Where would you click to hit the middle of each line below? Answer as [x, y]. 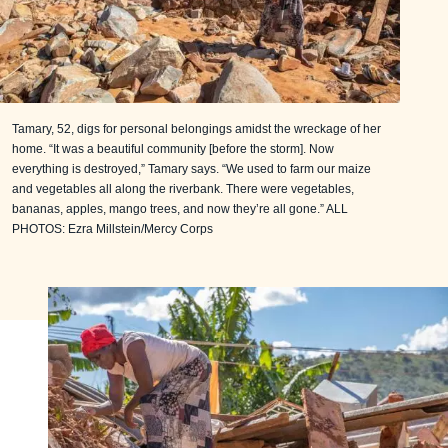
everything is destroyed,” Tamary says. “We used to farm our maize [191, 169]
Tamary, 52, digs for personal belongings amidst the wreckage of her [196, 129]
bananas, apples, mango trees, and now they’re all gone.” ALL [180, 209]
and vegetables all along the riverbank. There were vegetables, [183, 189]
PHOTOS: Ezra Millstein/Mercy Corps [112, 229]
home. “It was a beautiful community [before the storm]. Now [173, 149]
